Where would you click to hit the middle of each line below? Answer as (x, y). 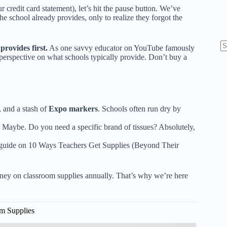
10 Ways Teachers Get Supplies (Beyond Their (104, 145)
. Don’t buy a (166, 57)
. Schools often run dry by (139, 108)
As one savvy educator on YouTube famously (121, 48)
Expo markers (73, 108)
